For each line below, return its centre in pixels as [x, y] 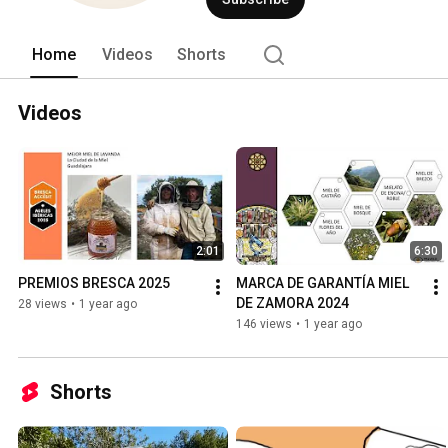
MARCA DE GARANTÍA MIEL [322, 283]
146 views [264, 324]
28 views [42, 304]
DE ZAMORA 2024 [292, 303]
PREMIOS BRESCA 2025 [94, 283]
